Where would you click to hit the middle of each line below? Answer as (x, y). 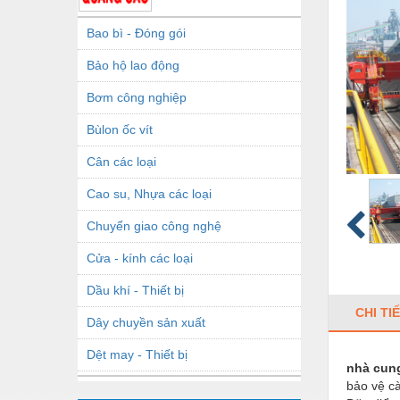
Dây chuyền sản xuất (146, 322)
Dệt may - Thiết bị (137, 354)
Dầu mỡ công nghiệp (146, 386)
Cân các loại (121, 161)
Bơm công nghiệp (137, 97)
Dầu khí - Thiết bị (135, 290)
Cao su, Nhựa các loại (149, 193)
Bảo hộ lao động (133, 65)
